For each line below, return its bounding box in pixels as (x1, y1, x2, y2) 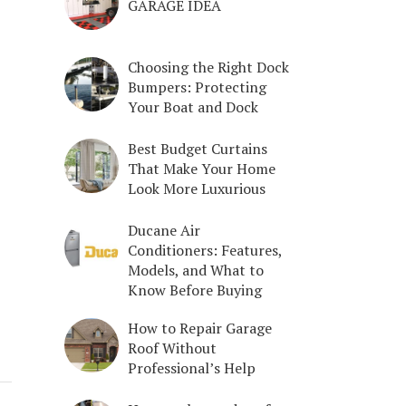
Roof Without (128, 337, 217, 358)
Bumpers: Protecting (128, 76, 266, 97)
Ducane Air (128, 219, 200, 240)
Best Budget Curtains (128, 138, 267, 159)
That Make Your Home (128, 158, 275, 179)
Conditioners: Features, (128, 239, 282, 260)
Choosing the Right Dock (128, 56, 289, 77)
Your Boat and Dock (128, 96, 258, 117)
